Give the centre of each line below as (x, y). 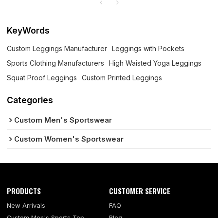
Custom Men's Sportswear (63, 120)
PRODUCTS (24, 191)
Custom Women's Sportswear (69, 139)
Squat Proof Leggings (42, 77)
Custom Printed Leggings (122, 77)
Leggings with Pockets (148, 48)
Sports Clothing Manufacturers (56, 63)
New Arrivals (26, 206)
